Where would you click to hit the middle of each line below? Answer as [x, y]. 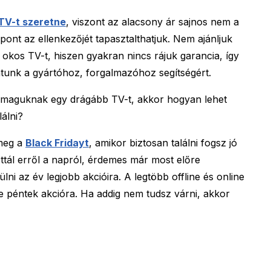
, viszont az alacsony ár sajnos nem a [152, 22]
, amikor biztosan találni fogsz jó [163, 143]
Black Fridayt [57, 143]
